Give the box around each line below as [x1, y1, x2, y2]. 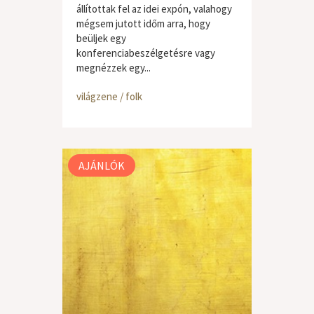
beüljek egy [76, 32, 126, 45]
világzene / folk [76, 90, 142, 103]
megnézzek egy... [76, 61, 151, 74]
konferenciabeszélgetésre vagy [76, 46, 215, 60]
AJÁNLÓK [78, 158, 125, 172]
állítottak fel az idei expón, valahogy [76, 2, 232, 15]
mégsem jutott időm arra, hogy [76, 17, 210, 30]
